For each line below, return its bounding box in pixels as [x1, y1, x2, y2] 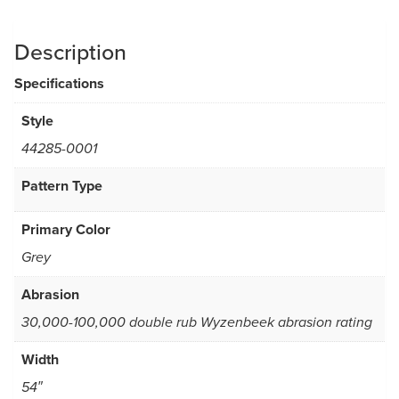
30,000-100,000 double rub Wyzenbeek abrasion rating [21, 314, 372, 332]
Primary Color [21, 219, 110, 240]
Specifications [14, 73, 104, 94]
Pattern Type [21, 175, 102, 197]
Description [14, 36, 126, 69]
